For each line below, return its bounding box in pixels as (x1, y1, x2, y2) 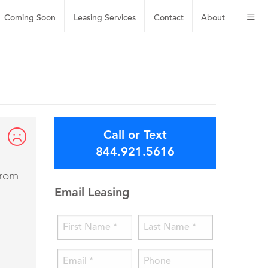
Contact (153, 13, 184, 23)
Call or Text (103, 127, 167, 142)
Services (104, 13, 136, 23)
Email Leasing (54, 185, 130, 200)
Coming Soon (4, 13, 56, 23)
